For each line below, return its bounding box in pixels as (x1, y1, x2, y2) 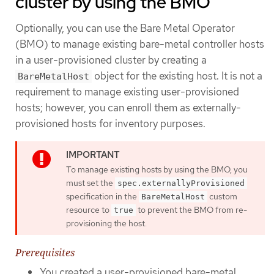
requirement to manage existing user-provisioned (15, 85, 239, 99)
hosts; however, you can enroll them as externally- (15, 101, 241, 115)
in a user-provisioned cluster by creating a (15, 53, 207, 67)
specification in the (66, 190, 139, 202)
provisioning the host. (66, 217, 147, 229)
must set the (66, 177, 115, 188)
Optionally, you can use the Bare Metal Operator (15, 21, 235, 35)
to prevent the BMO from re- (136, 204, 247, 215)
